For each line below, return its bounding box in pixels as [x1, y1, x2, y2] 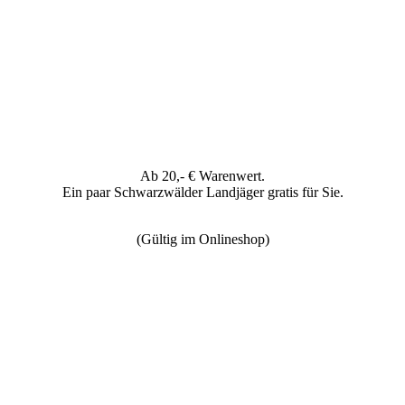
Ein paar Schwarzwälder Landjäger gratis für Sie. [61, 184, 344, 201]
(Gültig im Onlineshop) [136, 231, 269, 248]
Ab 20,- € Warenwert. [140, 168, 265, 184]
